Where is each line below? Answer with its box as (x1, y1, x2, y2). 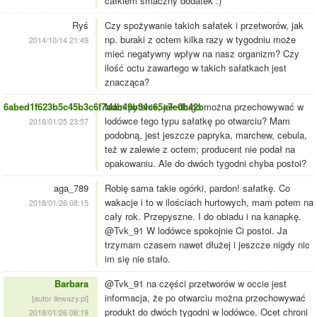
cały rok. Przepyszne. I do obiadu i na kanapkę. (105, 209, 301, 224)
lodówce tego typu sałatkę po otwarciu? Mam (105, 114, 290, 128)
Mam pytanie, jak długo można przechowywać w (105, 100, 304, 114)
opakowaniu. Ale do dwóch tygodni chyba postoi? (105, 156, 306, 171)
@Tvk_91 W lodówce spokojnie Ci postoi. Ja (105, 224, 287, 238)
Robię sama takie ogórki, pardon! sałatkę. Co (105, 181, 290, 195)
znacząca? (105, 75, 149, 89)
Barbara (54, 277, 88, 291)
